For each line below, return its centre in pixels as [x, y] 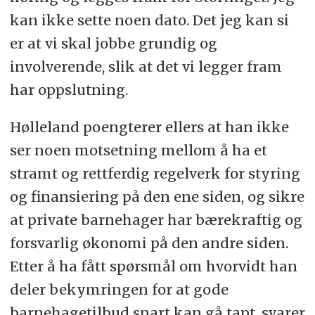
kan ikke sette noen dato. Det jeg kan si [149, 20]
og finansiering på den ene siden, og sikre [157, 197]
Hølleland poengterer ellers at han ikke [149, 127]
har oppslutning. [69, 90]
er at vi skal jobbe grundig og [113, 44]
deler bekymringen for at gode [119, 290]
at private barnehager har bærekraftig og [156, 220]
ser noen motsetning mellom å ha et [138, 150]
